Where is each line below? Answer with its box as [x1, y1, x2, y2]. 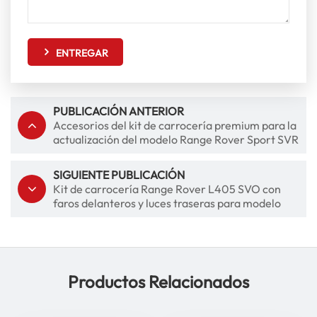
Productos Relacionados [68, 270, 249, 292]
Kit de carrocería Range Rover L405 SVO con [53, 181, 281, 196]
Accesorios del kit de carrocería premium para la [53, 117, 296, 132]
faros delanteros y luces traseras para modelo [53, 195, 281, 210]
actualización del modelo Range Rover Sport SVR [53, 132, 299, 146]
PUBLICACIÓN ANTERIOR [53, 103, 184, 118]
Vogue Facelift [53, 209, 125, 224]
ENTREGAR [56, 46, 108, 59]
